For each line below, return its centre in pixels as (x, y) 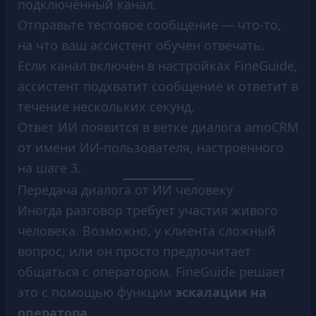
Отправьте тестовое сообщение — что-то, (150, 24)
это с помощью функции (97, 292)
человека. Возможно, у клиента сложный (147, 230)
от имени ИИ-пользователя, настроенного (151, 147)
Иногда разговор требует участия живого (148, 210)
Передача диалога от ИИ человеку (125, 189)
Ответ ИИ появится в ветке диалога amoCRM (158, 127)
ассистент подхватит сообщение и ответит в (158, 86)
